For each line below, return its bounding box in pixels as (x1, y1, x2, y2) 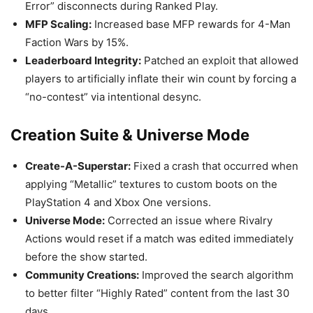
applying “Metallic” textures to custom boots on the (25, 177, 277, 191)
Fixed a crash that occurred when (131, 159, 298, 173)
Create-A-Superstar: (25, 159, 131, 173)
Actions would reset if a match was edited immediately (25, 232, 293, 245)
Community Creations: (25, 268, 139, 282)
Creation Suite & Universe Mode (10, 126, 249, 144)
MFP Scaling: (25, 17, 92, 31)
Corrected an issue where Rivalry (105, 214, 272, 227)
